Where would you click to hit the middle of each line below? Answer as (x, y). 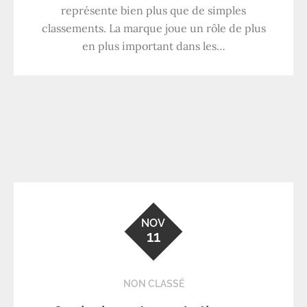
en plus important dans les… (153, 46)
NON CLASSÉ (153, 283)
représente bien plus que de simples (153, 10)
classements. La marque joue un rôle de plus (153, 28)
